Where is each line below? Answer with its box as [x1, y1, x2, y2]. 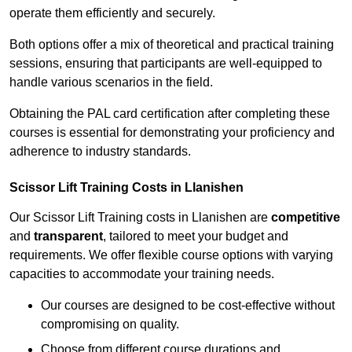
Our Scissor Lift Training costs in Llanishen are [9, 211, 271, 225]
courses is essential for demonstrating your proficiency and [9, 126, 335, 140]
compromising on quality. [41, 317, 179, 332]
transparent [34, 229, 103, 244]
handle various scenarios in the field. [9, 75, 213, 90]
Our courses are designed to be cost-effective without [41, 299, 335, 313]
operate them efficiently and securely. [9, 6, 215, 20]
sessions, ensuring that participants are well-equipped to [9, 57, 322, 71]
